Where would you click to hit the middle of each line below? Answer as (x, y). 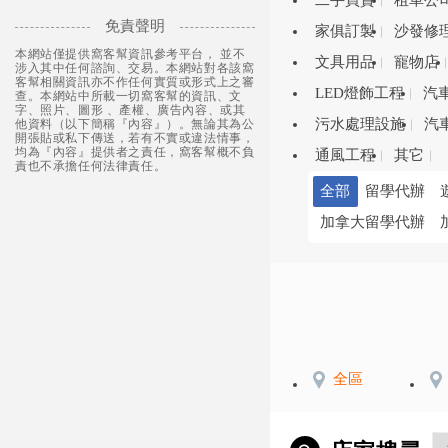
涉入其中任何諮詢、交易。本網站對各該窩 (135, 68)
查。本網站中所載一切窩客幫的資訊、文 (128, 96)
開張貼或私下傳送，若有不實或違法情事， (135, 138)
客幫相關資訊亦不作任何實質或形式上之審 (135, 82)
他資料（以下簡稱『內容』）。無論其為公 (135, 124)
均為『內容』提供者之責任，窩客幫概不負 (135, 152)
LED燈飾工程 (359, 93)
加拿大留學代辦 (372, 222)
